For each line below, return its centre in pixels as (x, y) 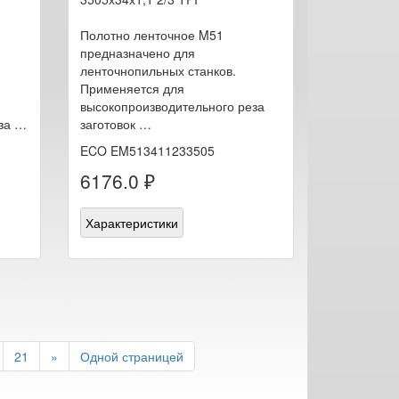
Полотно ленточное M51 (151, 34)
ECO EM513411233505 (147, 150)
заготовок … (115, 123)
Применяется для (132, 88)
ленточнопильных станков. (158, 70)
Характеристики (131, 222)
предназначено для (137, 52)
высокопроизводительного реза (172, 106)
